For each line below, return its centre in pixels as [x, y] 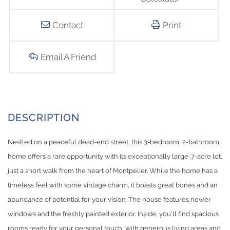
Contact [68, 25]
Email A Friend [68, 57]
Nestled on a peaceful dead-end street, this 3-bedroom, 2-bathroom [113, 142]
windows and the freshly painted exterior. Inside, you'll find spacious [113, 214]
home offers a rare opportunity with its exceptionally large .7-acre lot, [115, 157]
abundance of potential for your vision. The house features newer [109, 200]
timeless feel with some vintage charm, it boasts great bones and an [113, 185]
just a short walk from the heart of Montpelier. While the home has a [113, 171]
